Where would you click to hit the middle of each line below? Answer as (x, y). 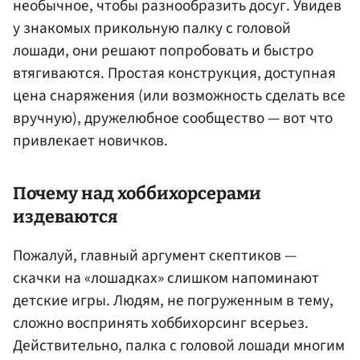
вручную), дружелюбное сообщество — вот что (173, 118)
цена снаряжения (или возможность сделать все (179, 95)
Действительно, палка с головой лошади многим (179, 346)
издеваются (65, 217)
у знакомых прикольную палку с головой (152, 28)
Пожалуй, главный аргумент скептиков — (155, 256)
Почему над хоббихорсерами (137, 194)
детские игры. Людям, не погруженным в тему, (173, 301)
